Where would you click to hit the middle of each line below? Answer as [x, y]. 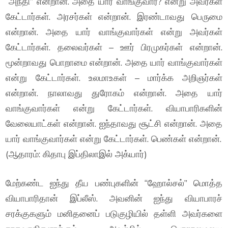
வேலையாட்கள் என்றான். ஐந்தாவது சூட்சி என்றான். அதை [114, 123]
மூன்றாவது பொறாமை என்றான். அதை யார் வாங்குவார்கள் [114, 62]
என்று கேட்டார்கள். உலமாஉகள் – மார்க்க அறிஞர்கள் [114, 78]
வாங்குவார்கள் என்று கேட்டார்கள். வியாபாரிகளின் [114, 108]
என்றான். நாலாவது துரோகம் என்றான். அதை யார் [114, 93]
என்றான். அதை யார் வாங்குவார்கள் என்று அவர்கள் [114, 32]
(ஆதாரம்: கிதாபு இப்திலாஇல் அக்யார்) [77, 154]
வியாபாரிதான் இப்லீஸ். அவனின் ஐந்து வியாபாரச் [114, 198]
